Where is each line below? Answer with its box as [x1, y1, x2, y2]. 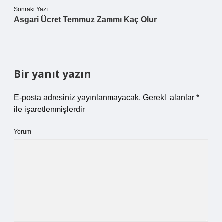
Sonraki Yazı [14, 6, 48, 13]
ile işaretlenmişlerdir [14, 105, 85, 113]
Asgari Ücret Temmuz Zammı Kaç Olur [14, 15, 157, 24]
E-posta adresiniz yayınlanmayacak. [14, 93, 141, 102]
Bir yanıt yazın [14, 67, 91, 81]
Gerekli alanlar [143, 93, 196, 102]
